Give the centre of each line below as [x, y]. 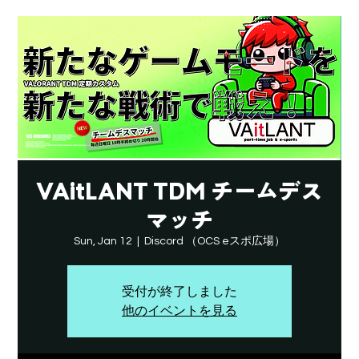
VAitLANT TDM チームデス [179, 191]
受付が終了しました [179, 292]
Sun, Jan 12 [103, 241]
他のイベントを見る [179, 311]
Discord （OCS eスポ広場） [215, 241]
